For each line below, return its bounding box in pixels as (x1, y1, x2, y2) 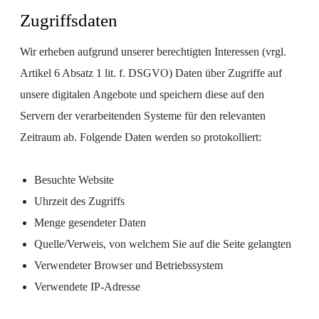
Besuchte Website (34, 174, 114, 186)
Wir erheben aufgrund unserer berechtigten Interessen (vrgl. (20, 46, 286, 58)
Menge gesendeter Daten (34, 216, 146, 229)
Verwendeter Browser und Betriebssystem (34, 259, 223, 271)
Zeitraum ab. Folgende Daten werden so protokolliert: (20, 131, 261, 143)
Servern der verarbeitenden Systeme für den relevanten (20, 110, 266, 122)
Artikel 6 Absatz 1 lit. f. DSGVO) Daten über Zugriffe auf (20, 67, 282, 79)
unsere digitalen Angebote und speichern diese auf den (20, 88, 264, 100)
